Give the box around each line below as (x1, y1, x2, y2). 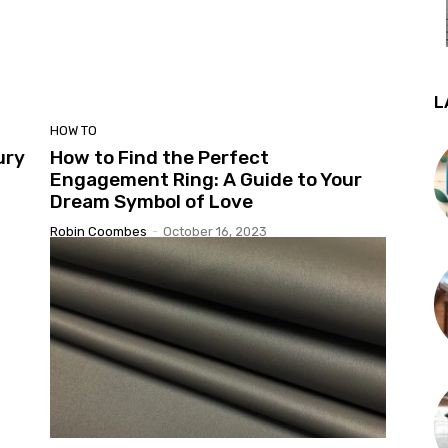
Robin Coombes (50, 223, 147, 239)
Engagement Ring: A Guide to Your (50, 167, 362, 191)
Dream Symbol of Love (50, 189, 253, 213)
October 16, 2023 (163, 223, 267, 239)
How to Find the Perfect (50, 145, 269, 169)
